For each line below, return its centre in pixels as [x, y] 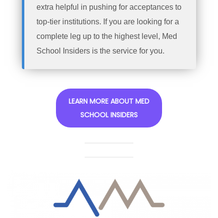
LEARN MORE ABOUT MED [109, 101]
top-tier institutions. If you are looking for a [108, 22]
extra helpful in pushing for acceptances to [109, 7]
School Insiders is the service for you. [100, 51]
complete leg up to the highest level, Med [107, 36]
